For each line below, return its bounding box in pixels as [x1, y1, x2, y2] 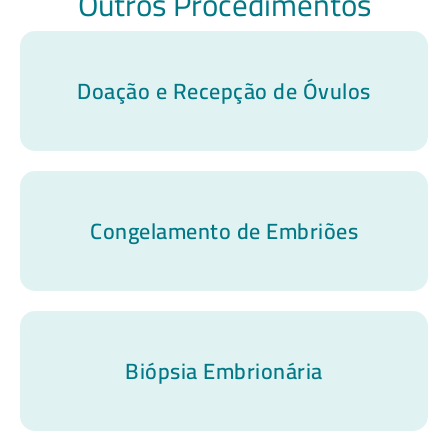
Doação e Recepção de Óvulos [77, 69, 371, 112]
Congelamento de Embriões [90, 209, 358, 252]
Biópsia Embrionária [125, 349, 323, 392]
